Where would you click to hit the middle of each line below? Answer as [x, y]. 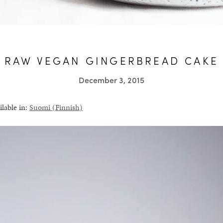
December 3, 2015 [111, 80]
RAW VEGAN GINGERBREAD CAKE [111, 60]
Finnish [67, 107]
